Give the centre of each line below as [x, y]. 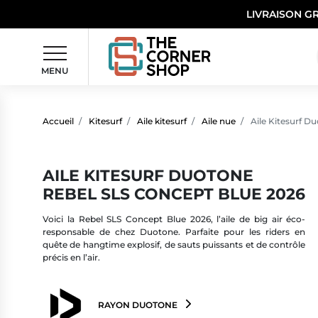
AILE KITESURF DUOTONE [148, 175]
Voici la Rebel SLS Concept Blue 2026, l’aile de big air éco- [174, 219]
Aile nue [219, 121]
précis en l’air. [72, 257]
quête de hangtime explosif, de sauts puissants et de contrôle [174, 244]
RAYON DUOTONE [138, 305]
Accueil [58, 121]
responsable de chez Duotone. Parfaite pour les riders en [174, 231]
